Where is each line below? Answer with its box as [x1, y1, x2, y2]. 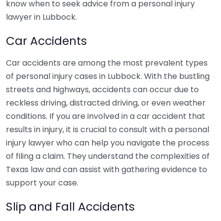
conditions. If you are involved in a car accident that [6, 110, 205, 122]
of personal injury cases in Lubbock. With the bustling [6, 71, 210, 82]
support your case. [6, 177, 78, 188]
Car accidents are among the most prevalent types [6, 57, 208, 69]
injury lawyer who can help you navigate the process [6, 137, 209, 148]
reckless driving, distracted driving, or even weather [6, 97, 206, 109]
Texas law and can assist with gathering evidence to [6, 164, 207, 175]
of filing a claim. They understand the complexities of [6, 150, 210, 162]
